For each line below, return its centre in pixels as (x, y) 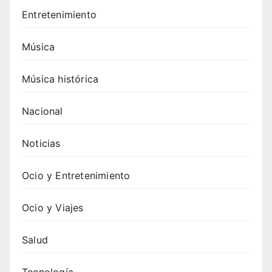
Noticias (41, 144)
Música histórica (60, 79)
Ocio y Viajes (53, 208)
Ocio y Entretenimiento (76, 176)
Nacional (42, 111)
